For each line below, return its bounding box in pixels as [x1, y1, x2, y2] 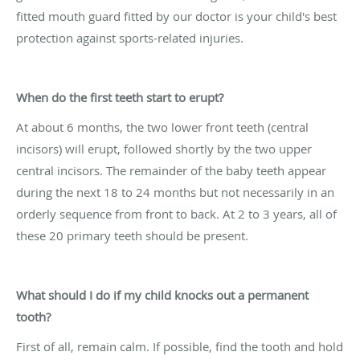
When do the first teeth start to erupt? [16, 88, 223, 105]
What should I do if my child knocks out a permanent [16, 286, 309, 303]
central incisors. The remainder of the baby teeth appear [16, 162, 326, 178]
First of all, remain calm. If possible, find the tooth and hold [16, 337, 343, 354]
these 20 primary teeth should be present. [16, 227, 248, 243]
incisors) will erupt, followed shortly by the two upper [16, 140, 312, 157]
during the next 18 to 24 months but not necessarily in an [16, 183, 334, 200]
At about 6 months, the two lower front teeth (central [16, 118, 309, 135]
